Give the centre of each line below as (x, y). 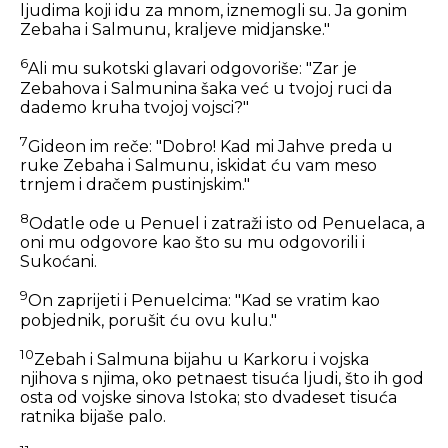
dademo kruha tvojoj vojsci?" (134, 107)
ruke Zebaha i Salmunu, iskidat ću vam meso (198, 166)
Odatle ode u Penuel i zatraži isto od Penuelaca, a (227, 224)
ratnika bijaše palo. (93, 417)
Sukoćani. (58, 262)
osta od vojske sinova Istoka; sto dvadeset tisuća (208, 398)
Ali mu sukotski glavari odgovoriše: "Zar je (192, 69)
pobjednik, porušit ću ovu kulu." (148, 320)
